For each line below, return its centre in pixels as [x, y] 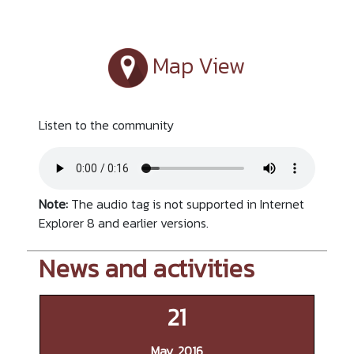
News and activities [146, 269]
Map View [197, 65]
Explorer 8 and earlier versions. [123, 223]
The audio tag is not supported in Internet [186, 204]
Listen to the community [106, 125]
